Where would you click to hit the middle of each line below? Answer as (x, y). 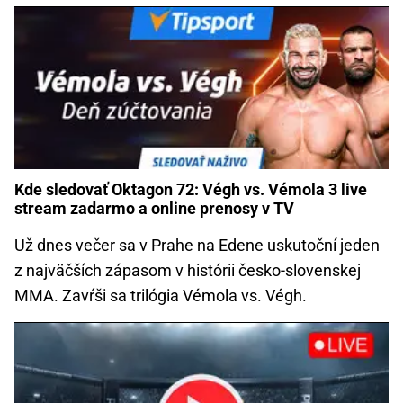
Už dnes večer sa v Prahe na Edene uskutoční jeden (197, 246)
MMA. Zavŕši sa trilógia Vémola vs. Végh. (161, 296)
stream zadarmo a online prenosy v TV (154, 209)
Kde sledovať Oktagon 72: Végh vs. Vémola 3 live (191, 190)
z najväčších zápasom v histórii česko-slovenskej (188, 271)
